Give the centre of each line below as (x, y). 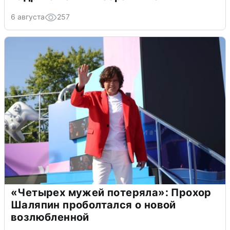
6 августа (28, 16)
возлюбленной (50, 217)
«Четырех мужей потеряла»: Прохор (111, 192)
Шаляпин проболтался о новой (93, 205)
